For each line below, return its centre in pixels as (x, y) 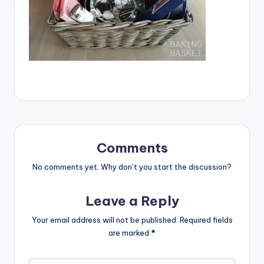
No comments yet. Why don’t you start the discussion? (132, 166)
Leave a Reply (132, 201)
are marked (130, 232)
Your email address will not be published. (105, 220)
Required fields (206, 220)
